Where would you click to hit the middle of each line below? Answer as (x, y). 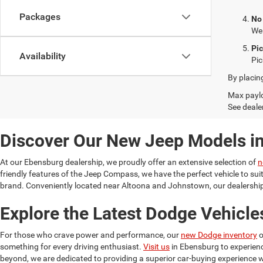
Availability (43, 56)
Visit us (156, 246)
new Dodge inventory (219, 235)
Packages (40, 17)
